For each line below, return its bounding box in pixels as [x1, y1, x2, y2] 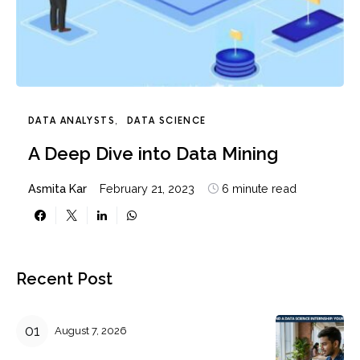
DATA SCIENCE [126, 115, 207, 126]
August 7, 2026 [55, 324, 127, 337]
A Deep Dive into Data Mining [28, 142, 278, 164]
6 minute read [222, 181, 297, 195]
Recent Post [16, 268, 112, 288]
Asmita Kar [28, 181, 87, 195]
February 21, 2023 [100, 181, 194, 195]
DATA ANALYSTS [28, 115, 115, 126]
